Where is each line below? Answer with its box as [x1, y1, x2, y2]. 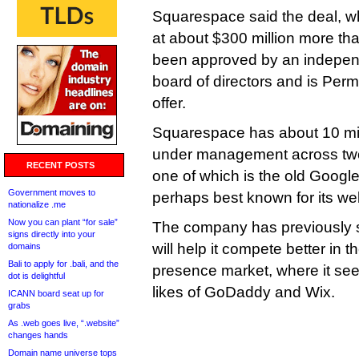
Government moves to [8, 188, 95, 197]
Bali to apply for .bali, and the [8, 259, 119, 268]
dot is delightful [8, 271, 65, 280]
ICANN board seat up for [8, 288, 104, 298]
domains [8, 241, 41, 251]
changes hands [8, 330, 68, 340]
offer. [152, 95, 186, 111]
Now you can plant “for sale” [8, 217, 118, 227]
